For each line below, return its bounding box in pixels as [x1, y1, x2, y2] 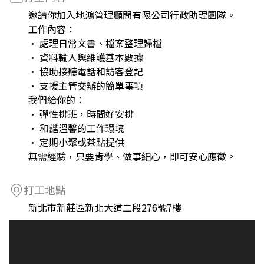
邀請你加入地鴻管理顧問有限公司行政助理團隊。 [28, 8, 236, 22]
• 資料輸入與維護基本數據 [28, 50, 143, 64]
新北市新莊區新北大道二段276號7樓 [28, 200, 181, 214]
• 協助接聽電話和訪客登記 [28, 64, 143, 78]
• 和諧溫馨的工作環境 [28, 121, 124, 135]
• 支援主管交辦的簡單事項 [28, 78, 143, 93]
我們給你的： [28, 93, 85, 107]
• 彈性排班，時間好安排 [28, 107, 134, 121]
